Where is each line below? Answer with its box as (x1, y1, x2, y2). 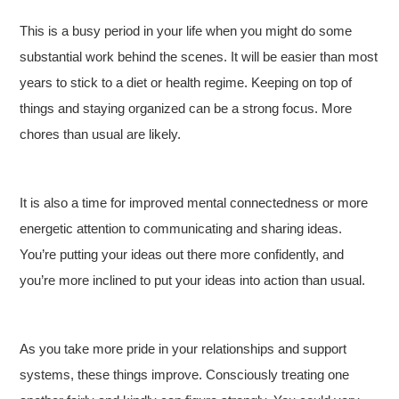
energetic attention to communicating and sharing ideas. (20, 221, 343, 236)
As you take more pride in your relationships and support (20, 341, 347, 356)
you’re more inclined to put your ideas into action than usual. (20, 273, 366, 288)
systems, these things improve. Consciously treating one (20, 367, 350, 382)
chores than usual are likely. (20, 126, 182, 142)
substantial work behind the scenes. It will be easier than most (20, 49, 379, 64)
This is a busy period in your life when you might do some (20, 23, 353, 38)
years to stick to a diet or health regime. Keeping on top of (20, 75, 353, 90)
